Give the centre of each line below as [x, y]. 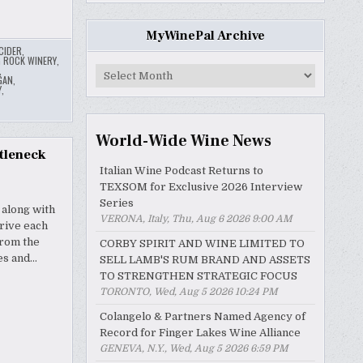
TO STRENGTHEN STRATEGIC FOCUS [199, 275]
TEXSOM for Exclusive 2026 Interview [201, 186]
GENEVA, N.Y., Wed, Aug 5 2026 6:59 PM [194, 348]
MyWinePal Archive [205, 35]
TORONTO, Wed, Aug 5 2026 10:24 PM [189, 291]
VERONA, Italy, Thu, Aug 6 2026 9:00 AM [196, 218]
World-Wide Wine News [184, 141]
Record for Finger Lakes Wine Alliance [200, 332]
